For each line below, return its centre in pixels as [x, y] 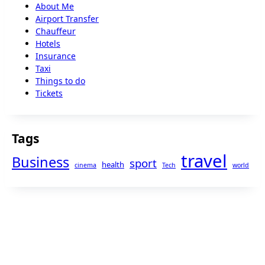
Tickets [49, 93]
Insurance [56, 56]
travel [204, 161]
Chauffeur [56, 31]
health [113, 165]
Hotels [48, 44]
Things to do [60, 81]
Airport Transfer [67, 19]
